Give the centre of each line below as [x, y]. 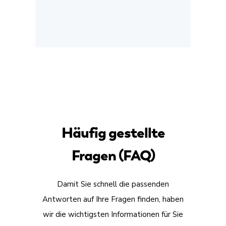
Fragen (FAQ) [113, 156]
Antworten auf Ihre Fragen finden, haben [113, 200]
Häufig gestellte [113, 133]
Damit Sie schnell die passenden [113, 184]
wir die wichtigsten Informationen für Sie [113, 215]
